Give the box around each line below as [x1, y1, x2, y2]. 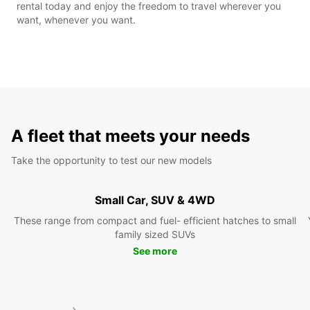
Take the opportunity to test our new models [11, 154, 212, 166]
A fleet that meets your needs [11, 125, 250, 146]
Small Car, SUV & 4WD [95, 192, 215, 207]
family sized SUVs [115, 228, 195, 240]
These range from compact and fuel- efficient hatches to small [14, 214, 296, 226]
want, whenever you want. [17, 13, 136, 26]
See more [133, 244, 177, 257]
